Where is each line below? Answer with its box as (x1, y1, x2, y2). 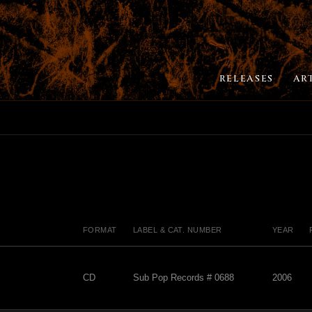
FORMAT (83, 226, 117, 235)
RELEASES (219, 72, 274, 85)
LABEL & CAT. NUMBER (133, 226, 222, 235)
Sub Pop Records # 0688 (133, 272, 234, 283)
